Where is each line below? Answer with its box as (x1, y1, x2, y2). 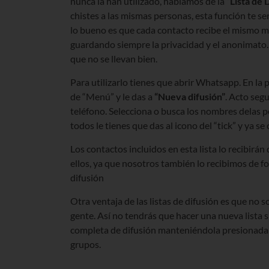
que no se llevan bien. (70, 52, 157, 64)
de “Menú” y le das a (70, 90, 154, 102)
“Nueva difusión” (154, 90, 225, 102)
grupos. (70, 238, 101, 250)
